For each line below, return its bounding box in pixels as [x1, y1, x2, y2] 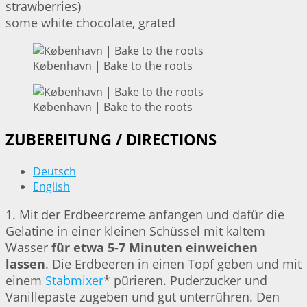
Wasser [5, 239, 51, 256]
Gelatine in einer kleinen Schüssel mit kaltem [5, 223, 265, 240]
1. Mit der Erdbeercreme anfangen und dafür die [5, 206, 284, 223]
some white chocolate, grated [5, 14, 175, 32]
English [33, 179, 70, 195]
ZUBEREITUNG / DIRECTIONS [5, 129, 217, 149]
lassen [5, 256, 45, 273]
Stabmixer [45, 272, 103, 289]
